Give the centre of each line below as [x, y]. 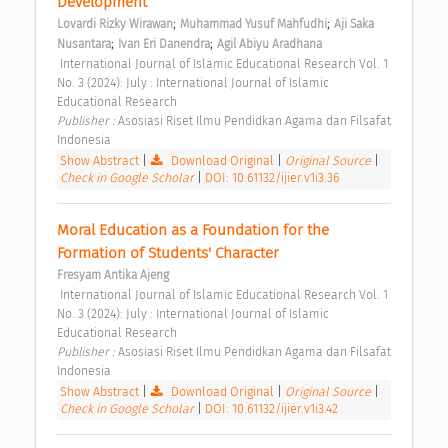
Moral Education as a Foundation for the [193, 230]
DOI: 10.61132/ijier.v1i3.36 [272, 178]
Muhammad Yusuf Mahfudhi [253, 24]
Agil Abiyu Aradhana [269, 44]
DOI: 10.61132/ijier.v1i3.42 [271, 409]
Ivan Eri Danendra [164, 44]
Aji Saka [354, 24]
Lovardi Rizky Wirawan [115, 24]
